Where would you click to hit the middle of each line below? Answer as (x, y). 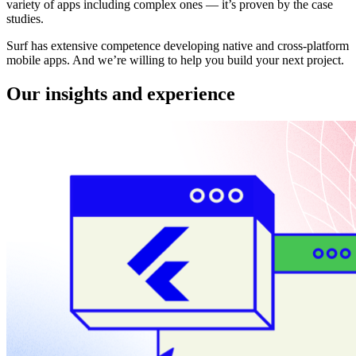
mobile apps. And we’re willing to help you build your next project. (177, 60)
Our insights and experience (121, 93)
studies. (25, 18)
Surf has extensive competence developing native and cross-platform (178, 45)
